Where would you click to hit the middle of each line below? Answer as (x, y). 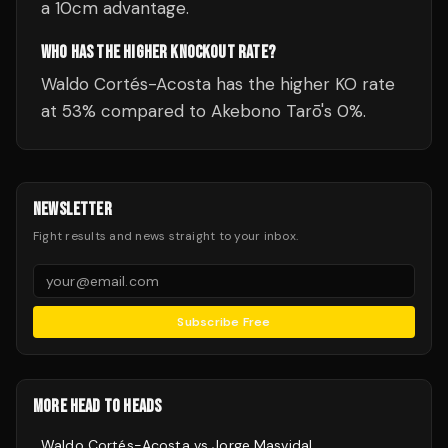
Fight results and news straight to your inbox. (166, 236)
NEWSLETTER (72, 209)
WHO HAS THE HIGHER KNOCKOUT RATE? (158, 52)
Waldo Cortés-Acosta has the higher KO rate (218, 84)
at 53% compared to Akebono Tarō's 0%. (203, 111)
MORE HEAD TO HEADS (97, 406)
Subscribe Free (224, 322)
